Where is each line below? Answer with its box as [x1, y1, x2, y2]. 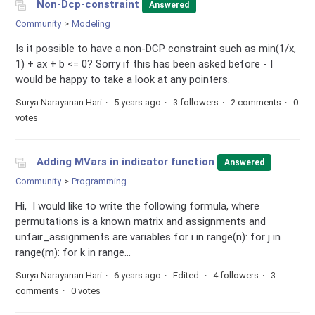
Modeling [72, 18, 111, 29]
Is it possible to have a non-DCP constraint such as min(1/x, [15, 41, 297, 55]
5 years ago [114, 96, 162, 108]
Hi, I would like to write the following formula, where [15, 199, 260, 212]
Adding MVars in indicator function [37, 155, 215, 169]
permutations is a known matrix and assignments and [15, 214, 266, 228]
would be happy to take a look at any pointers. [15, 72, 233, 86]
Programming [72, 175, 127, 186]
